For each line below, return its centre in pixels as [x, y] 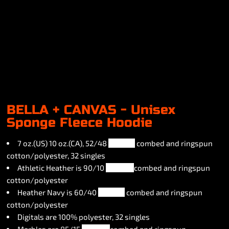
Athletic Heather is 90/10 [62, 168]
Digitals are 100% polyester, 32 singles [84, 217]
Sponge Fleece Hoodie [79, 123]
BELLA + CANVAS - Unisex [91, 110]
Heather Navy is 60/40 [58, 192]
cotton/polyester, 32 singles [56, 155]
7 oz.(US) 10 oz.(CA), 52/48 [63, 143]
